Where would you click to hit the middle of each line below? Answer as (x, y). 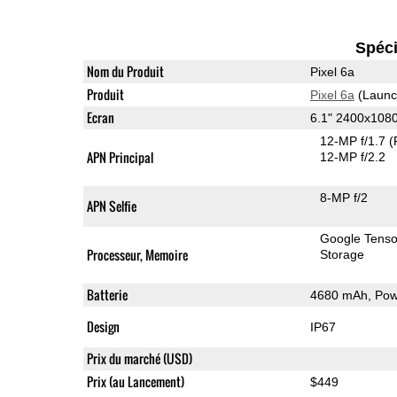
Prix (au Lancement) (135, 381)
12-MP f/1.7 (355, 140)
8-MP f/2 (344, 197)
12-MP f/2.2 (353, 156)
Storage (343, 254)
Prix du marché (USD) (139, 358)
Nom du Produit (125, 71)
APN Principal (120, 157)
